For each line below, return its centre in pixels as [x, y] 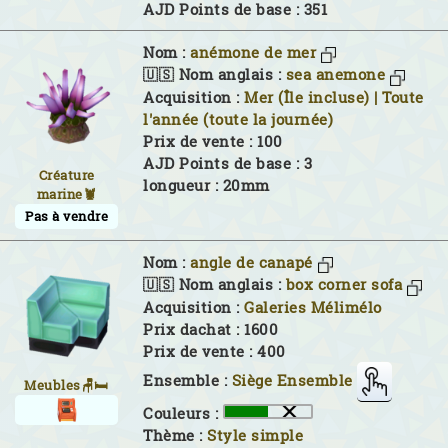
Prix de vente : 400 [214, 351]
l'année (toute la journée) [238, 119]
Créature [66, 175]
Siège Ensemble [292, 380]
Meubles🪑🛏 [66, 385]
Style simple [255, 435]
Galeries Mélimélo [313, 307]
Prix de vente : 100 [213, 141]
